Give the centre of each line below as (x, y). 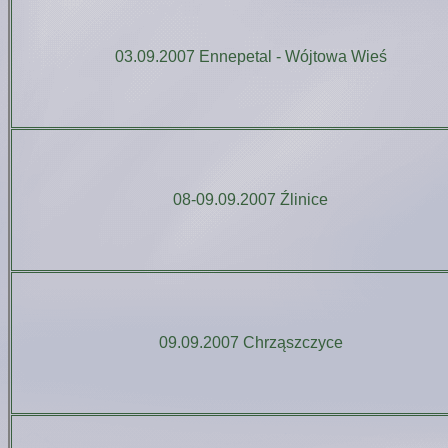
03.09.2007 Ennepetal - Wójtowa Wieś (250, 56)
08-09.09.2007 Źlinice (250, 199)
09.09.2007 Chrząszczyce (250, 342)
